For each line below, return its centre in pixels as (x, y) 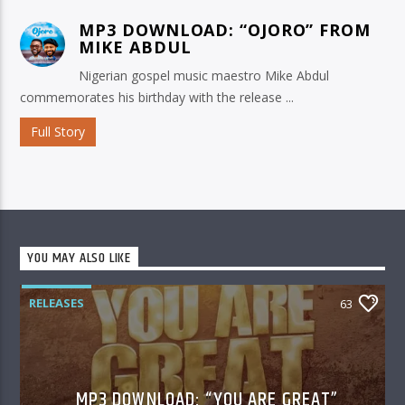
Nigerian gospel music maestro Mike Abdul (204, 76)
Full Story (58, 132)
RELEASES (57, 303)
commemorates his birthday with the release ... (157, 98)
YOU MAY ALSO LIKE (80, 259)
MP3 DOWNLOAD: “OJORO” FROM (225, 30)
